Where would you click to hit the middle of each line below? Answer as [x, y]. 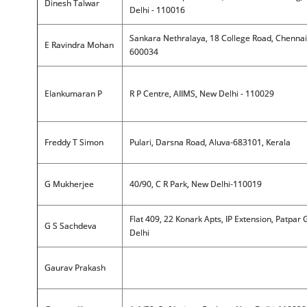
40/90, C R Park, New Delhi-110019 [195, 184]
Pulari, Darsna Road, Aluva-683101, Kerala [210, 142]
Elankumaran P [73, 94]
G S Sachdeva [70, 226]
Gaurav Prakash [75, 268]
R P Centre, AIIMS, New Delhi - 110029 [201, 94]
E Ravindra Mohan [79, 45]
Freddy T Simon [74, 142]
